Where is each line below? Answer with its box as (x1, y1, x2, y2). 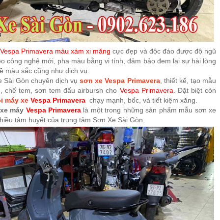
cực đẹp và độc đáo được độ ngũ (110, 47, 217, 55)
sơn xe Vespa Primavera (80, 76, 160, 84)
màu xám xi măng (53, 47, 111, 55)
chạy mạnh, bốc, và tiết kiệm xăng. (89, 96, 198, 104)
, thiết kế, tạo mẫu (160, 76, 216, 84)
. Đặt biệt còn (173, 86, 216, 94)
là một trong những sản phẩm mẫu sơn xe (81, 106, 217, 114)
